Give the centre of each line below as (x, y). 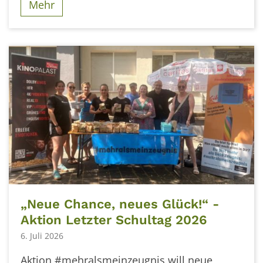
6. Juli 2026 (42, 235)
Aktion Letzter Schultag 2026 (114, 220)
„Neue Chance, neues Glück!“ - (120, 204)
